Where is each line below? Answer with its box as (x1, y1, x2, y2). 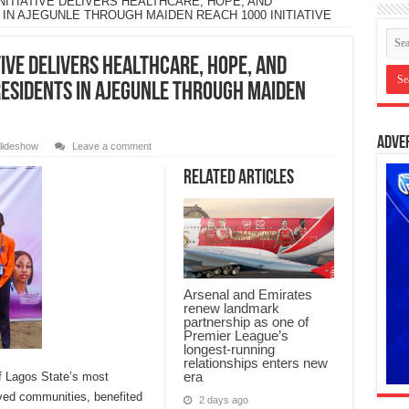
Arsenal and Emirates (183, 287, 312, 303)
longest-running (183, 341, 275, 358)
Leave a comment (71, 141, 152, 152)
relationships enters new (183, 355, 328, 372)
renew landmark (183, 300, 279, 317)
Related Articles (183, 168, 294, 190)
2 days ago (198, 394, 248, 406)
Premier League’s (183, 328, 288, 344)
